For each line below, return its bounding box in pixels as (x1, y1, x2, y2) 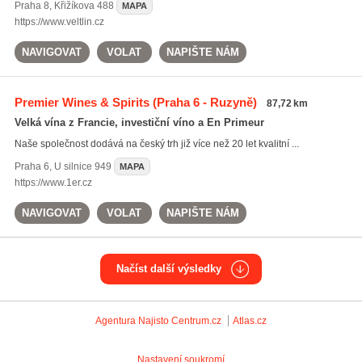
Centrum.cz (171, 315, 221, 326)
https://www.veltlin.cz (14, 16, 104, 27)
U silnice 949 (53, 161, 112, 172)
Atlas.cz (233, 315, 267, 326)
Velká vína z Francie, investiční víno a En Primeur (14, 116, 264, 128)
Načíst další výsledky (116, 263, 221, 275)
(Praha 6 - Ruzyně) (149, 95, 257, 109)
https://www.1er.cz (14, 177, 92, 188)
